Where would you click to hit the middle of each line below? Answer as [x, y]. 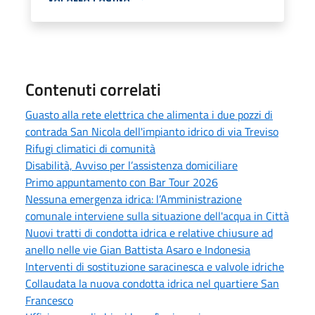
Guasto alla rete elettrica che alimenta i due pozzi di [149, 114]
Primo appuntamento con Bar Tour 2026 [122, 182]
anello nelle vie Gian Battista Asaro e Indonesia [138, 249]
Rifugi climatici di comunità [90, 148]
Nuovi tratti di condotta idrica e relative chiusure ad [149, 232]
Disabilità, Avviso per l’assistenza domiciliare [131, 165]
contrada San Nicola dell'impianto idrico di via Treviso [152, 131]
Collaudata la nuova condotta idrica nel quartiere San [152, 283]
